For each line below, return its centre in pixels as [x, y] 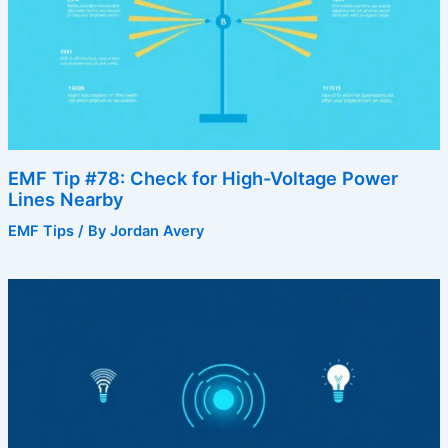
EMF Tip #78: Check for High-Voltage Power [202, 178]
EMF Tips [40, 231]
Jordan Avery [156, 231]
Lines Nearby [65, 199]
